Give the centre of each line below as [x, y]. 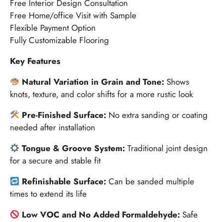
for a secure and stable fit [55, 160]
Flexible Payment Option [53, 28]
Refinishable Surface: [65, 181]
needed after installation [53, 127]
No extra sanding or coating [158, 115]
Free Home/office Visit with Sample [73, 15]
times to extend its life [48, 194]
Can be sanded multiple [152, 181]
